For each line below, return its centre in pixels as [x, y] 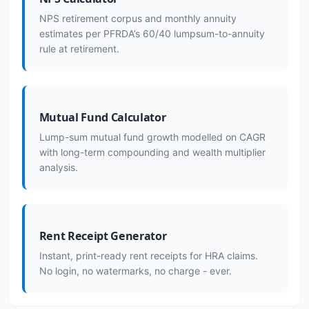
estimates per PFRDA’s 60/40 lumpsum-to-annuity [152, 33]
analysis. [58, 167]
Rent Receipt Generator [103, 236]
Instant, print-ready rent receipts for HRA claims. [148, 256]
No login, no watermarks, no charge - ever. [135, 271]
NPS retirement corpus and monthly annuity [138, 18]
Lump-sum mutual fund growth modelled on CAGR [152, 137]
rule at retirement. [79, 49]
